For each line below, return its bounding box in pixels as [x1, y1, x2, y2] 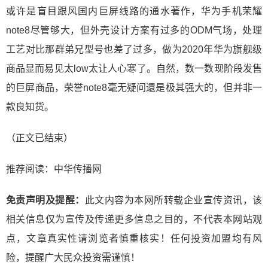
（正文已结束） [6, 132, 73, 143]
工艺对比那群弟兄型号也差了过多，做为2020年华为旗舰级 [6, 44, 262, 54]
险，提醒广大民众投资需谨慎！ [6, 252, 140, 263]
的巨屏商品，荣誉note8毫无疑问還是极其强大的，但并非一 [6, 82, 262, 93]
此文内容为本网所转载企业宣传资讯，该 [84, 194, 263, 205]
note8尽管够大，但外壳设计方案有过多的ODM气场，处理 [6, 25, 262, 35]
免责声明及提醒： [6, 194, 85, 205]
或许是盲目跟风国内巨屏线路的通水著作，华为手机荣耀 [6, 5, 262, 16]
